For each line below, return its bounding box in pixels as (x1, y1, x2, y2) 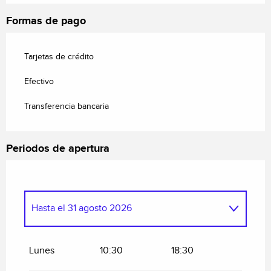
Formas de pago (6, 14, 86, 28)
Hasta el (31, 202, 65, 214)
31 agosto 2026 (65, 202, 132, 214)
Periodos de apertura (6, 142, 109, 155)
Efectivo (24, 76, 54, 87)
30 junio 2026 (114, 237, 176, 249)
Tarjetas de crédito (24, 51, 94, 62)
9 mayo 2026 (46, 237, 106, 249)
